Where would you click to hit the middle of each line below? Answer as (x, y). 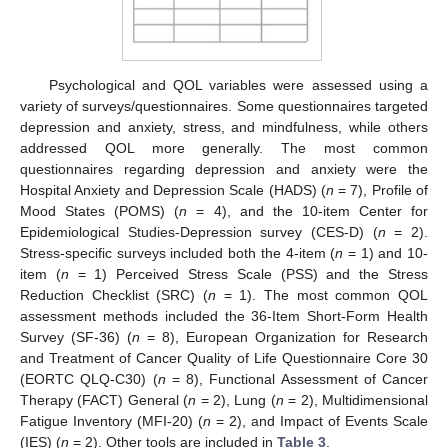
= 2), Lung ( (236, 399)
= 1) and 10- (386, 252)
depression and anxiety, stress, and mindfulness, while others (224, 126)
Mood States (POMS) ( (100, 210)
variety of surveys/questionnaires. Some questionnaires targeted (224, 105)
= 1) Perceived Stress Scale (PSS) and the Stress (248, 273)
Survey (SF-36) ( (76, 336)
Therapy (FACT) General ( (104, 399)
